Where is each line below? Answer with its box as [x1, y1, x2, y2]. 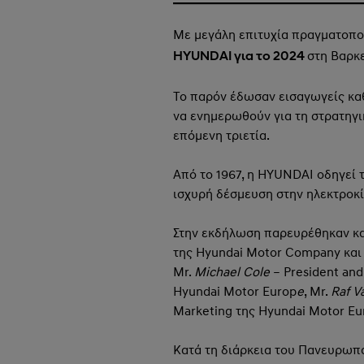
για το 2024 [231, 50, 307, 64]
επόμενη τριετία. [172, 127, 270, 144]
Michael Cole [193, 263, 270, 280]
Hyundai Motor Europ [172, 283, 297, 300]
